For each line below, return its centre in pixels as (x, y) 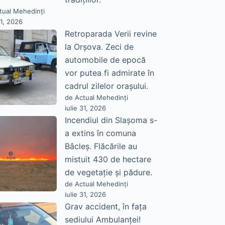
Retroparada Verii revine (110, 34)
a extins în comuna (100, 133)
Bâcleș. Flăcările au (101, 146)
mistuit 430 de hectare (108, 159)
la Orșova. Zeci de (99, 47)
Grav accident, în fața (105, 207)
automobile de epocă (105, 60)
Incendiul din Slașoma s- (111, 120)
